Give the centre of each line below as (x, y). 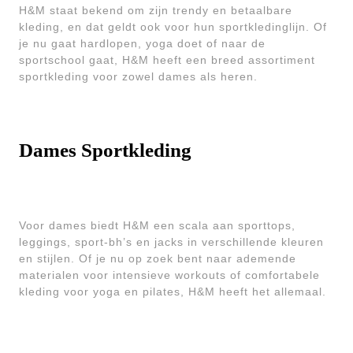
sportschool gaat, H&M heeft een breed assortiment (167, 60)
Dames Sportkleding (105, 150)
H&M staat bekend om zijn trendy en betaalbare (156, 10)
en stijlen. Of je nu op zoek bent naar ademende (158, 258)
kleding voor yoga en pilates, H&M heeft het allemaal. (173, 292)
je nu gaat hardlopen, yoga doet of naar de (142, 43)
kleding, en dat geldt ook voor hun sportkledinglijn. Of (173, 27)
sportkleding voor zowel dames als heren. (138, 76)
